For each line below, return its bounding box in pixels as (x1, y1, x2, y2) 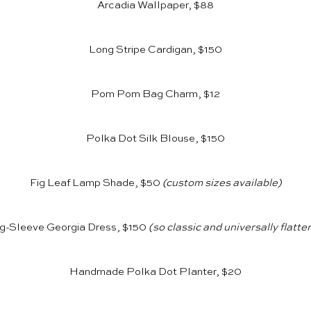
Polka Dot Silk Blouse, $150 (86, 133, 225, 144)
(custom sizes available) (160, 178, 282, 189)
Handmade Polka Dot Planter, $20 (69, 267, 242, 278)
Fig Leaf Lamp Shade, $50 (29, 178, 160, 189)
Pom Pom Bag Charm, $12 (91, 89, 220, 100)
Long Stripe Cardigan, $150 (89, 44, 222, 56)
